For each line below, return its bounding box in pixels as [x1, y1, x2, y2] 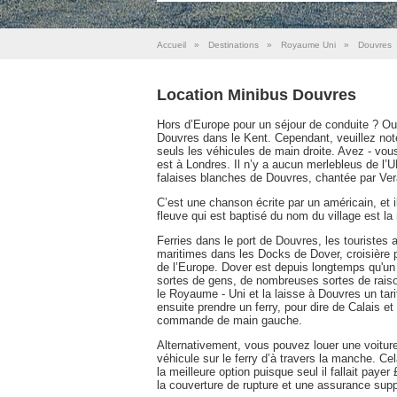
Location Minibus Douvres [157, 85, 356, 104]
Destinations [208, 40, 259, 50]
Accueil [157, 40, 186, 50]
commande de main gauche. [157, 313, 302, 327]
